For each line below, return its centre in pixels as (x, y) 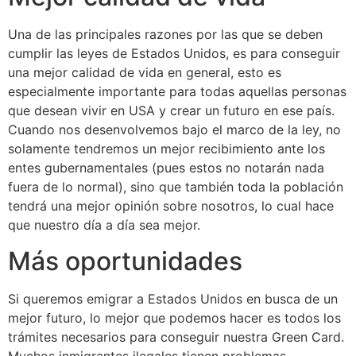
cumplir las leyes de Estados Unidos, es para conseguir (174, 54)
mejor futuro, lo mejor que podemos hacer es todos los (174, 317)
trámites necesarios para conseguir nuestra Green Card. (176, 337)
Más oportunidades (125, 261)
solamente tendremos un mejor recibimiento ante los (166, 149)
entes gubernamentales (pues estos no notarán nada (166, 168)
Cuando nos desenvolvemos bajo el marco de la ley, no (174, 130)
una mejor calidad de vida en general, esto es (145, 73)
